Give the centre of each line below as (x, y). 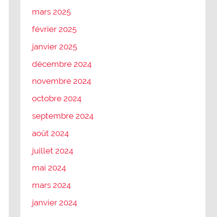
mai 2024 (49, 168)
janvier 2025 (55, 46)
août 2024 (51, 133)
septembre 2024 (63, 116)
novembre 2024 (62, 81)
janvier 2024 (55, 202)
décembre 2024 (62, 64)
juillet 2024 (53, 150)
